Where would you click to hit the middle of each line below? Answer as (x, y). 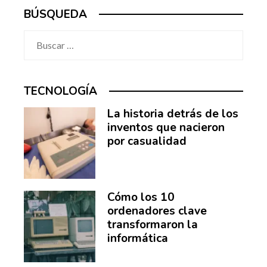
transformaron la (153, 224)
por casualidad (147, 141)
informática (138, 238)
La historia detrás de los (173, 114)
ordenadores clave (157, 211)
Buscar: (39, 38)
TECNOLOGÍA (60, 91)
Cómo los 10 (141, 197)
